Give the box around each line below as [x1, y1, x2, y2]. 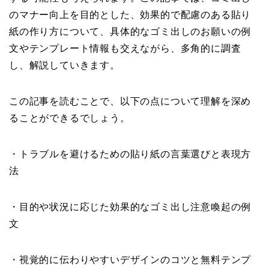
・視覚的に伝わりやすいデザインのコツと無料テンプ [9, 255, 252, 265]
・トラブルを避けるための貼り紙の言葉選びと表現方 [9, 149, 252, 159]
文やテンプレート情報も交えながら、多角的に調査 [9, 43, 241, 53]
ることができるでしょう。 [9, 113, 130, 123]
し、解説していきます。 [9, 60, 120, 70]
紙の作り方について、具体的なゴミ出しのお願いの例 [9, 26, 252, 37]
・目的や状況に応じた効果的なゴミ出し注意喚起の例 [9, 202, 252, 212]
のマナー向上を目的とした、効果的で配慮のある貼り [9, 10, 252, 20]
